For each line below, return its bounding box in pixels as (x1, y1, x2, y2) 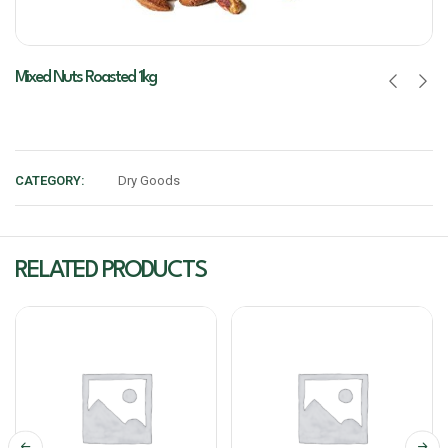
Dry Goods (118, 173, 180, 189)
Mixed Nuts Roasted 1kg (15, 69, 156, 87)
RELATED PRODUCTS (15, 259, 206, 284)
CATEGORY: (15, 173, 85, 189)
